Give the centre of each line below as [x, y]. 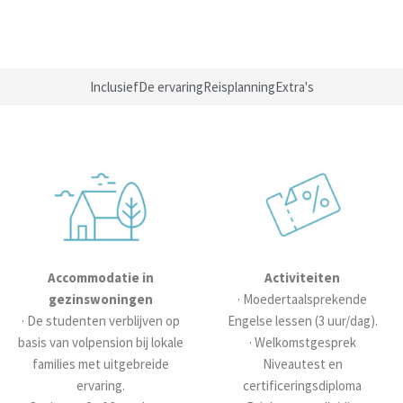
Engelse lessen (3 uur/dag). [302, 320]
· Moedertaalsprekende [302, 299]
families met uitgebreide [101, 363]
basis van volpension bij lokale [101, 342]
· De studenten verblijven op [101, 320]
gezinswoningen [101, 299]
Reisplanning [239, 87]
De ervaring [170, 87]
